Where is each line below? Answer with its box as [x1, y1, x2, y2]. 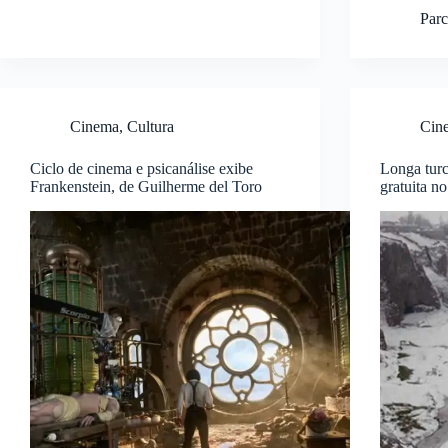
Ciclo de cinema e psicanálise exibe [30, 160, 253, 178]
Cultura [127, 118, 174, 136]
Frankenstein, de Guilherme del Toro [30, 178, 262, 196]
